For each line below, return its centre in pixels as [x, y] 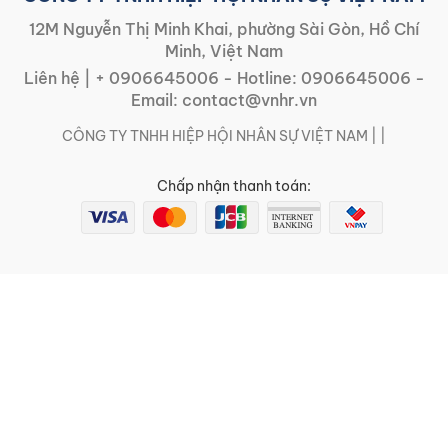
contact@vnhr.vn [249, 99]
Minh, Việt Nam [224, 50]
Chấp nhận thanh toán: [234, 185]
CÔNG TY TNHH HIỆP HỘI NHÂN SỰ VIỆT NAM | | [224, 135]
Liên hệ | [59, 77]
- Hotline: [259, 77]
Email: [156, 99]
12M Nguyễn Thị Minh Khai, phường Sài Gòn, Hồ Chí [224, 28]
